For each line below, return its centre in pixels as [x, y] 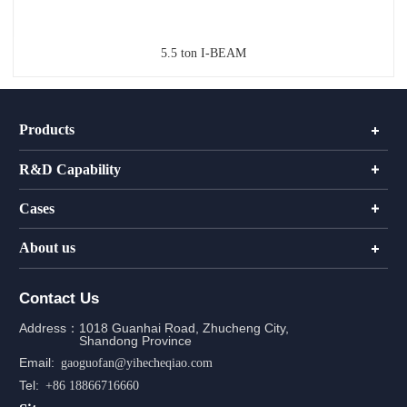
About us [47, 248]
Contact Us [59, 298]
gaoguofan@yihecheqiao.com [137, 363]
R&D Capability [69, 169]
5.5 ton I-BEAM [203, 52]
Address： [49, 328]
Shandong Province [135, 341]
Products [46, 130]
